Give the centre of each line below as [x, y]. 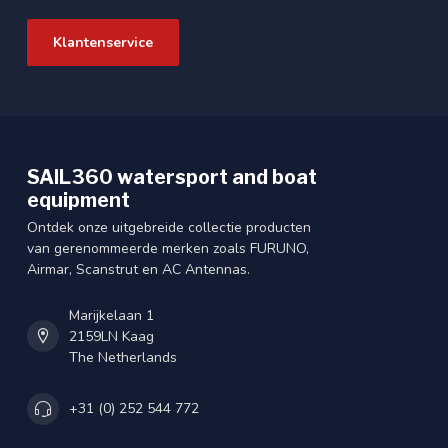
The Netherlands [123, 357]
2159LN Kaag [111, 336]
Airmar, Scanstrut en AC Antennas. [138, 269]
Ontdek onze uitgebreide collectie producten [169, 227]
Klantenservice [103, 42]
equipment [78, 199]
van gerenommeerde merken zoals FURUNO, [168, 248]
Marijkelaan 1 [111, 315]
